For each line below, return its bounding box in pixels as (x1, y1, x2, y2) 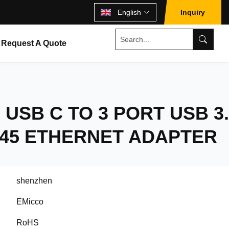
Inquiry (180, 8, 205, 16)
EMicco (16, 197, 43, 206)
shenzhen (16, 176, 52, 185)
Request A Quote (1, 39, 66, 48)
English (118, 8, 141, 16)
